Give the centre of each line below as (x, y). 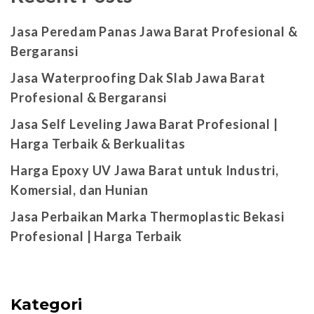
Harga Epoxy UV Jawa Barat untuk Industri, (145, 170)
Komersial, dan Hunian (80, 190)
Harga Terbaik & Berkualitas (98, 143)
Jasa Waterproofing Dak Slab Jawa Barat (138, 77)
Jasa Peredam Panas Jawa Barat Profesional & (154, 31)
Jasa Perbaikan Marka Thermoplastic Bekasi (148, 216)
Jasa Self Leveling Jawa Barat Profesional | (144, 124)
